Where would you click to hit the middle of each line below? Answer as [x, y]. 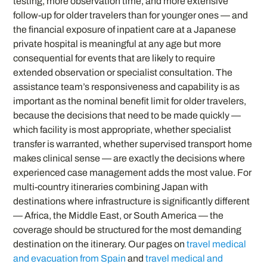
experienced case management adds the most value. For [133, 173]
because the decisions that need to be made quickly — [127, 116]
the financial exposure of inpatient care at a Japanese [125, 30]
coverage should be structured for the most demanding [128, 230]
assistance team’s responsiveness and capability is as [127, 87]
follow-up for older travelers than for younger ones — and [131, 15]
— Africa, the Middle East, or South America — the [119, 216]
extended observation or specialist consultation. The [123, 73]
